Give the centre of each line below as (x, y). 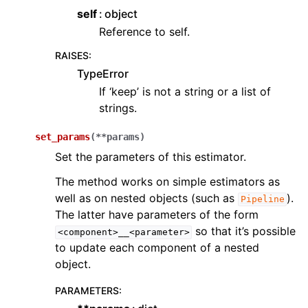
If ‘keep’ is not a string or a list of (185, 92)
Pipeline (262, 199)
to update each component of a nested (157, 248)
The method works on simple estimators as (167, 182)
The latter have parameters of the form (157, 215)
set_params (63, 137)
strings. (118, 108)
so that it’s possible (244, 231)
